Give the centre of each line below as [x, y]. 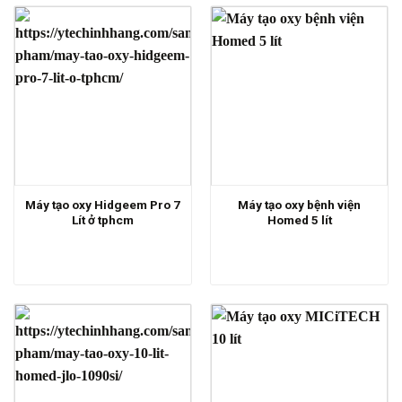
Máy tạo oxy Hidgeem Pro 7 [103, 204]
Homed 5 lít [299, 219]
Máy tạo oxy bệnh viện [299, 204]
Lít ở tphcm [103, 219]
